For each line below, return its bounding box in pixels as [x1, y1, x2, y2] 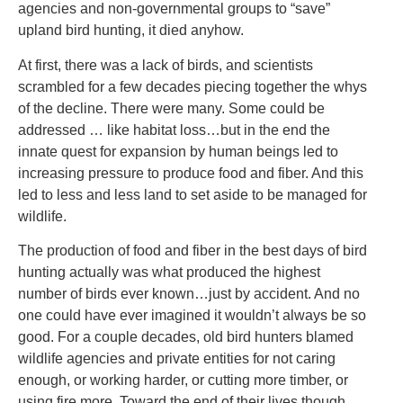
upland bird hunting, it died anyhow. [18, 22, 244, 39]
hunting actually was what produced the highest [18, 264, 320, 281]
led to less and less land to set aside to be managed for [18, 186, 367, 202]
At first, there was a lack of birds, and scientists [18, 57, 313, 73]
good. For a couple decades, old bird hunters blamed [18, 329, 354, 345]
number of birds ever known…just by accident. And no [18, 286, 360, 302]
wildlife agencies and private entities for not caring [18, 351, 336, 367]
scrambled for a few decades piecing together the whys [18, 78, 367, 94]
